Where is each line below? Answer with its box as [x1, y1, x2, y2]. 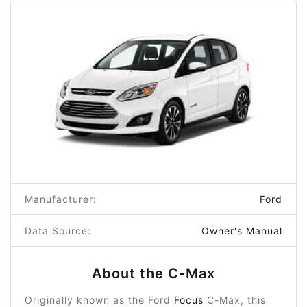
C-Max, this [204, 293, 266, 306]
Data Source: [25, 224, 91, 236]
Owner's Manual [201, 224, 282, 236]
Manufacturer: [25, 193, 97, 205]
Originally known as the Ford [25, 293, 174, 306]
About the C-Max [92, 265, 215, 282]
